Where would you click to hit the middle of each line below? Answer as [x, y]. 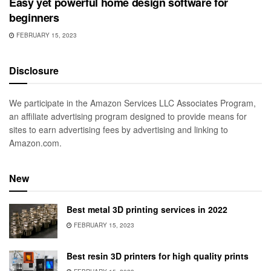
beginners [34, 17]
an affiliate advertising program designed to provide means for [128, 116]
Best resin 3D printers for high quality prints [158, 256]
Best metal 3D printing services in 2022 [147, 209]
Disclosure [34, 70]
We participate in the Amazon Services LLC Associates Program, [132, 103]
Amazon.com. [35, 142]
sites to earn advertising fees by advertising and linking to [119, 129]
